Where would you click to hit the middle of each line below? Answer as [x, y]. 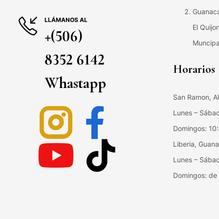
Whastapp [75, 83]
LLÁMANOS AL [66, 20]
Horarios [194, 69]
